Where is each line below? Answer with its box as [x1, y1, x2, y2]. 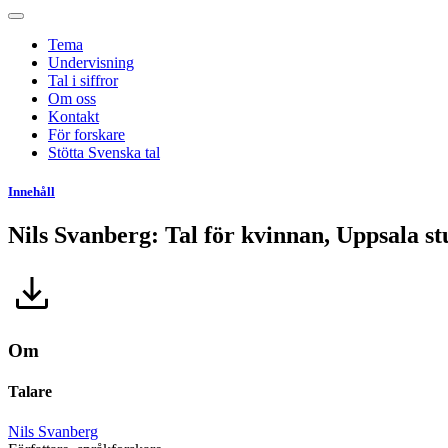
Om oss [48, 90, 96, 107]
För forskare [48, 126, 125, 143]
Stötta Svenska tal [48, 144, 160, 161]
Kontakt [48, 108, 99, 125]
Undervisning [48, 54, 134, 71]
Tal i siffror [48, 72, 118, 89]
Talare [8, 383, 52, 401]
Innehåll [8, 184, 55, 200]
